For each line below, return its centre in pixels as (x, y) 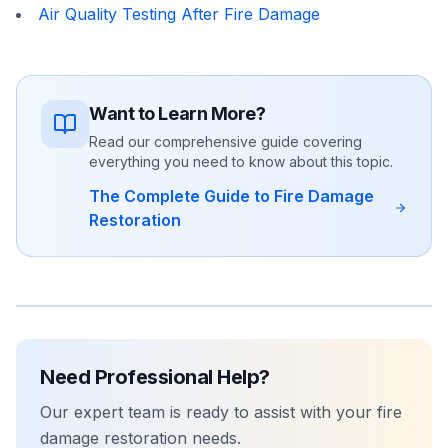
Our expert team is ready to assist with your (208, 412)
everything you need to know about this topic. (241, 161)
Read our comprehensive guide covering (225, 141)
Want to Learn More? (177, 113)
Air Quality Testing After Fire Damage (179, 14)
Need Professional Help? (155, 377)
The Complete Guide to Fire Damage (231, 196)
